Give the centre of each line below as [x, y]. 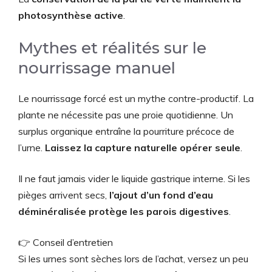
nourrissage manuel [97, 68]
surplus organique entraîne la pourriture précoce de [126, 131]
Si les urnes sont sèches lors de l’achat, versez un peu [133, 258]
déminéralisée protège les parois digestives [124, 211]
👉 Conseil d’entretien [66, 242]
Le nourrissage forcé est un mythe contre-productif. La [136, 98]
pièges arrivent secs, [64, 195]
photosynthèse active [71, 15]
